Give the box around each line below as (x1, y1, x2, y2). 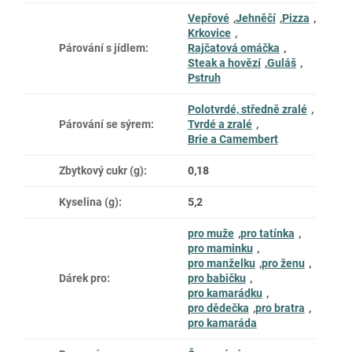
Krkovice (187, 26, 231, 39)
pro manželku (187, 256, 255, 269)
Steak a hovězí (187, 56, 261, 69)
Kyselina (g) (59, 195, 119, 208)
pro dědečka (187, 301, 249, 314)
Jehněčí (235, 11, 276, 24)
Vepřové (187, 11, 229, 24)
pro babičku (187, 271, 246, 284)
